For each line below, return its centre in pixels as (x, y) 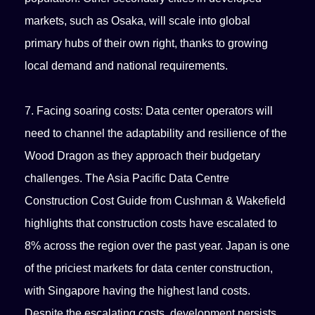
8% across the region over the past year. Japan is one (157, 246)
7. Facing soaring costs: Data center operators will (149, 111)
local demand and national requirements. (127, 66)
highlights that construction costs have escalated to (151, 224)
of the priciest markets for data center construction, (149, 269)
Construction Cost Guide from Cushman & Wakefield (155, 201)
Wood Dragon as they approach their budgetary (143, 156)
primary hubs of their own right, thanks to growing (147, 44)
